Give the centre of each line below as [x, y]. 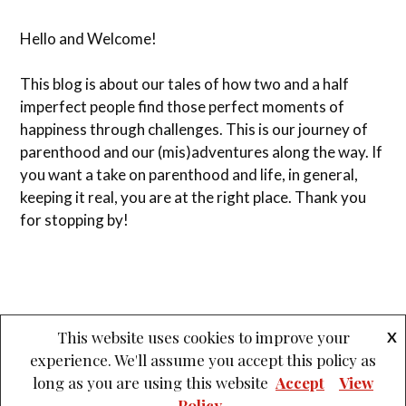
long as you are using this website [150, 382]
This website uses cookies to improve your [203, 337]
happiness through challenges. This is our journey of [194, 130]
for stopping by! [75, 220]
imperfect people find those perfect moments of [183, 107]
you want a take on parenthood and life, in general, [189, 175]
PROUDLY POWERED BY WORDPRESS [115, 374]
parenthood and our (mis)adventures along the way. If [202, 152]
